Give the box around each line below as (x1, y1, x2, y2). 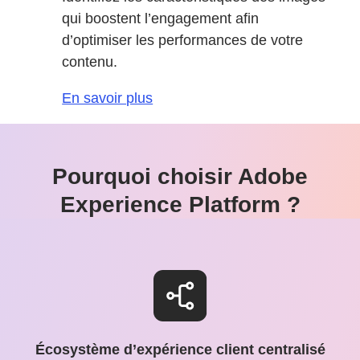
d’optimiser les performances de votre (62, 32, 304, 49)
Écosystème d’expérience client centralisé (35, 342, 325, 358)
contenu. (62, 54, 118, 71)
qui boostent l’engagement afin (62, 10, 260, 27)
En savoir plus (62, 90, 153, 107)
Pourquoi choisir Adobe (52, 164, 308, 190)
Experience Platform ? (59, 192, 301, 218)
